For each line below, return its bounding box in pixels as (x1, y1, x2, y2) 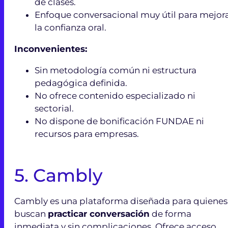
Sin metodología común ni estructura (35, 65, 196, 75)
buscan (14, 208, 48, 219)
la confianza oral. (35, 22, 106, 33)
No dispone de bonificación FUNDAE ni (35, 116, 204, 126)
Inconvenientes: (14, 43, 87, 54)
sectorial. (35, 103, 74, 113)
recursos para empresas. (35, 128, 139, 139)
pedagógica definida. (35, 77, 127, 88)
